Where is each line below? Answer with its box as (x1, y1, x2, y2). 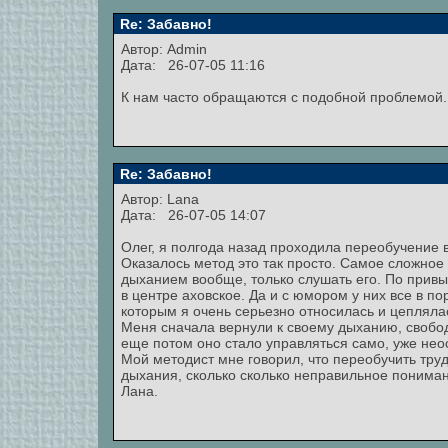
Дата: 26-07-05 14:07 (121, 207, 266, 223)
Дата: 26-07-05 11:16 (121, 57, 265, 73)
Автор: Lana (121, 191, 203, 207)
